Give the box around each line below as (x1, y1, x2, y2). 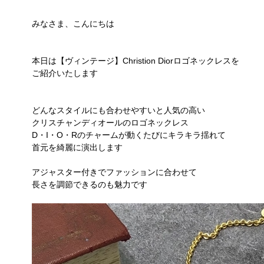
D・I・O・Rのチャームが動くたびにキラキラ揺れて (24, 130, 226, 140)
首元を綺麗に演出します (24, 143, 123, 152)
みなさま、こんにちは (24, 19, 115, 28)
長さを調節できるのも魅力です (24, 180, 148, 189)
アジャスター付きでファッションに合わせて (24, 167, 197, 177)
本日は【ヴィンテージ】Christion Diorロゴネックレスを (24, 56, 240, 65)
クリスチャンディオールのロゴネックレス (24, 118, 189, 127)
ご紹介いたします (24, 68, 98, 78)
